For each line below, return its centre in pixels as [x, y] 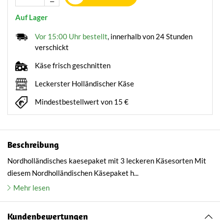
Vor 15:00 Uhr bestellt [71, 36]
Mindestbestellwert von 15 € [82, 101]
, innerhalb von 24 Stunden [150, 36]
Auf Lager [31, 17]
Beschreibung [33, 144]
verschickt [52, 47]
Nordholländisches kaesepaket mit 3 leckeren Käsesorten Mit [107, 160]
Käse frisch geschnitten [73, 65]
